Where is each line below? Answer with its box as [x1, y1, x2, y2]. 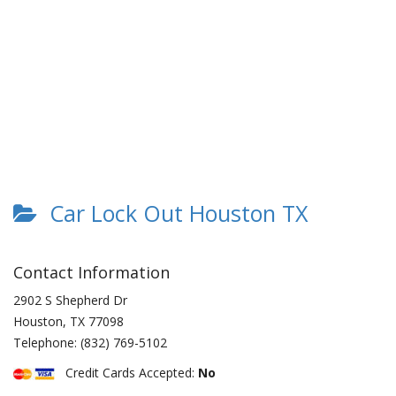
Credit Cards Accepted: [55, 364, 198, 381]
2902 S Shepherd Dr [13, 292, 127, 308]
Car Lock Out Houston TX [37, 198, 308, 228]
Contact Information [13, 262, 170, 283]
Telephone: [13, 334, 80, 351]
